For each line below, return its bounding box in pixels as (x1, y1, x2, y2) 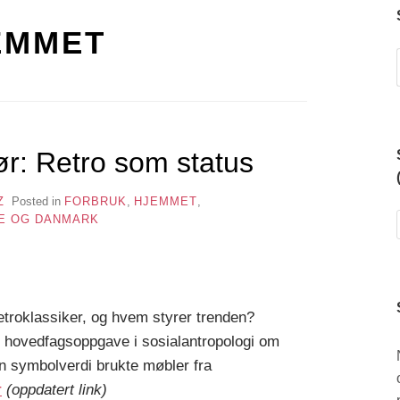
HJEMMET (133, 194, 197, 208)
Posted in (11, 194, 64, 208)
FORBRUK (63, 194, 127, 208)
